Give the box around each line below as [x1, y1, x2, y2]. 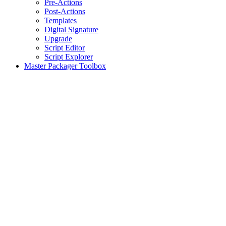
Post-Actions [44, 7, 85, 16]
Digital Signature [44, 25, 98, 34]
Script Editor [44, 43, 85, 52]
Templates [44, 16, 77, 25]
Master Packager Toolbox [24, 62, 106, 70]
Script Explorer [44, 52, 93, 61]
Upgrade [44, 34, 72, 43]
